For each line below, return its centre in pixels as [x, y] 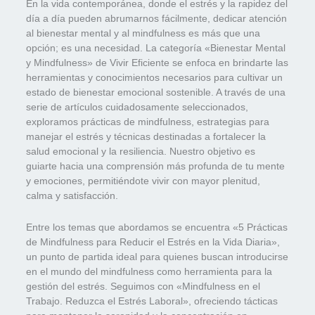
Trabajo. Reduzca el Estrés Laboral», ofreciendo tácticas [152, 301]
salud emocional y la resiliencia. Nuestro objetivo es [141, 151]
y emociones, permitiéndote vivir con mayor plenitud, [143, 181]
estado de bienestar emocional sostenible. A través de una [156, 92]
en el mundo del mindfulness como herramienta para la [149, 271]
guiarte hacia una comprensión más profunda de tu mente [156, 166]
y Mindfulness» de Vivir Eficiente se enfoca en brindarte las [157, 63]
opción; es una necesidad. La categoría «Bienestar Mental [156, 48]
